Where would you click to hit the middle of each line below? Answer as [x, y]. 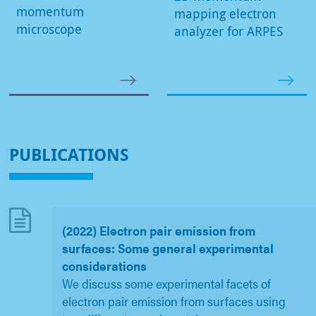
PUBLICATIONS [69, 154]
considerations [104, 266]
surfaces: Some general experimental [168, 248]
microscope [49, 29]
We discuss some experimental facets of [166, 284]
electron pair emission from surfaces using [174, 301]
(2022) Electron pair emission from [158, 231]
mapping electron [225, 14]
